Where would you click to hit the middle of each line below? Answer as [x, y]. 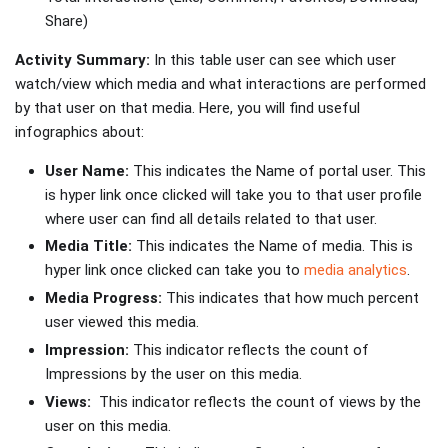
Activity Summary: [82, 59]
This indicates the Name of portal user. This [277, 170]
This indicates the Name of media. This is [272, 246]
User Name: [87, 170]
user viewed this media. [122, 322]
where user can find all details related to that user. [213, 218]
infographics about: [79, 131]
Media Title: [88, 246]
